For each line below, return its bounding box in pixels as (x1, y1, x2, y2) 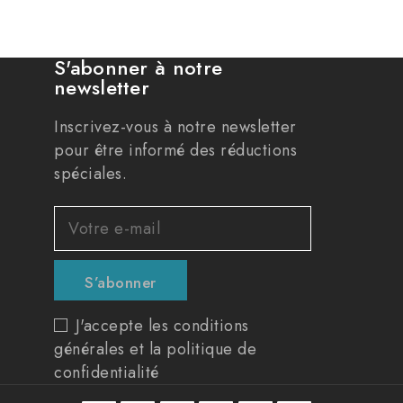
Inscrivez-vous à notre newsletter (54, 115, 297, 139)
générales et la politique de (54, 337, 257, 362)
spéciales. (54, 162, 128, 186)
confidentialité (54, 361, 159, 385)
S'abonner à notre (54, 53, 223, 83)
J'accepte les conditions (75, 314, 249, 338)
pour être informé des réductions (54, 139, 298, 163)
